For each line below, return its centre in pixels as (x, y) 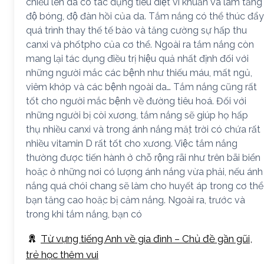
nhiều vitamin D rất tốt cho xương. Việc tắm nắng (132, 143)
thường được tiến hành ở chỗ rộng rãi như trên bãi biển (143, 158)
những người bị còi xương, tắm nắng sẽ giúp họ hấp (137, 115)
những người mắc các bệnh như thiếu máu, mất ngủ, (139, 73)
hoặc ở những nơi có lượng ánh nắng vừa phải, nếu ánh (144, 172)
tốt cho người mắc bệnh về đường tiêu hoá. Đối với (136, 101)
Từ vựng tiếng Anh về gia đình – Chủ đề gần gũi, (146, 239)
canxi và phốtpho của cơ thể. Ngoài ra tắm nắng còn (140, 44)
